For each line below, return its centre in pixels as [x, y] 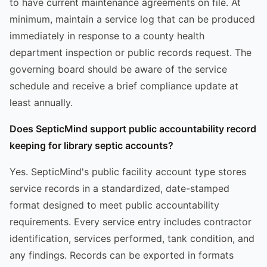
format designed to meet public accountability [114, 205]
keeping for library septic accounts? [91, 145]
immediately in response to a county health [107, 35]
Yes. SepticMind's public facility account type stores [128, 171]
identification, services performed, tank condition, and [132, 238]
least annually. [41, 102]
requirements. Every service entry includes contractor [131, 221]
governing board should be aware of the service [118, 69]
